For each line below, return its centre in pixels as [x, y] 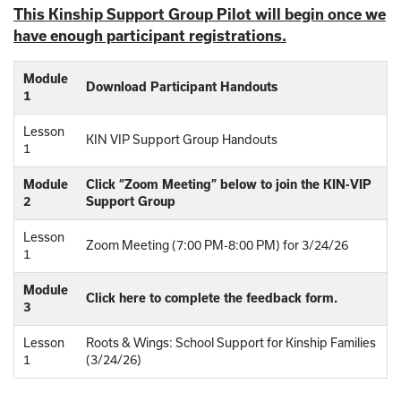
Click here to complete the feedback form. [212, 298]
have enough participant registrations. [150, 35]
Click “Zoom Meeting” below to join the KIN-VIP [229, 184]
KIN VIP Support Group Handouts [182, 139]
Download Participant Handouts [182, 86]
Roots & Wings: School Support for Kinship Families [231, 342]
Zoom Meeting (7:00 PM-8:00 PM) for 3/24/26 [217, 245]
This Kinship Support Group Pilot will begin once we [200, 14]
